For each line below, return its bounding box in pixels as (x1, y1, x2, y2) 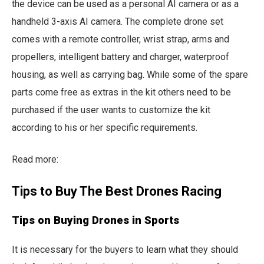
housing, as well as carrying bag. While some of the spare (12, 68, 248, 80)
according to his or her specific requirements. (12, 121, 197, 133)
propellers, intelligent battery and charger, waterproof (12, 51, 229, 62)
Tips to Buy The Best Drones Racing (12, 183, 222, 199)
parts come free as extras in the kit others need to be (12, 86, 231, 98)
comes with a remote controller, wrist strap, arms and (12, 33, 229, 45)
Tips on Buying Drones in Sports (12, 213, 179, 227)
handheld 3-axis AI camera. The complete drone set (12, 15, 223, 27)
